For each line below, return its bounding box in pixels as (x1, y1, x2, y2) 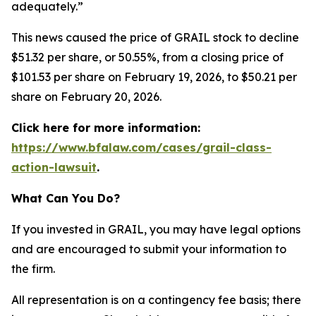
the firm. (11, 262, 55, 276)
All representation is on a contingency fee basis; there (11, 293, 301, 307)
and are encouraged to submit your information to (11, 242, 286, 256)
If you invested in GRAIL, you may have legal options (11, 222, 300, 236)
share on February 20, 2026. (11, 90, 162, 104)
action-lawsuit (11, 160, 97, 174)
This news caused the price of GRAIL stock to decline (11, 30, 299, 44)
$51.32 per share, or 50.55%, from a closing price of (11, 50, 284, 64)
